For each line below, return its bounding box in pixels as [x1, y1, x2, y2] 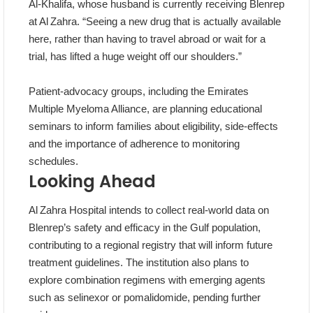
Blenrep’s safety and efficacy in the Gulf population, [29, 221, 261, 234]
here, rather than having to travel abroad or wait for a [29, 33, 265, 45]
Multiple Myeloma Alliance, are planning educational [29, 103, 262, 115]
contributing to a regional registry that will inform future [29, 239, 272, 252]
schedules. [29, 155, 78, 168]
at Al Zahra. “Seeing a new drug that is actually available [29, 15, 281, 28]
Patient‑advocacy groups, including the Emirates [29, 85, 249, 98]
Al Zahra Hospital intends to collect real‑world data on [29, 204, 269, 217]
